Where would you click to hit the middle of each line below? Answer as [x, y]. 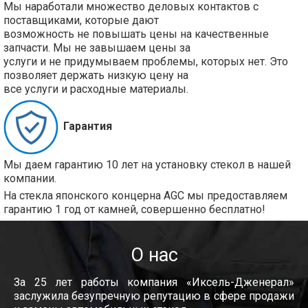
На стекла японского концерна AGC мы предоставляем [145, 196]
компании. [30, 179]
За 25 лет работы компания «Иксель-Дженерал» [154, 283]
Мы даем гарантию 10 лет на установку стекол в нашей [147, 165]
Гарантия [88, 126]
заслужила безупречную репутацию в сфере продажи [154, 296]
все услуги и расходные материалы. [96, 89]
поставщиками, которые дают [81, 21]
